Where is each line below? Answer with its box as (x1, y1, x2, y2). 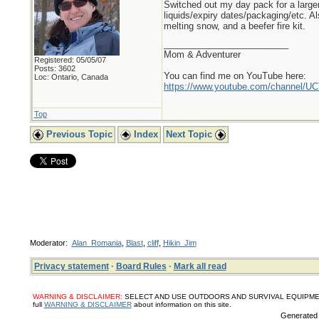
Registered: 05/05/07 (33, 56, 106, 64)
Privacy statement (33, 261, 109, 271)
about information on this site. (131, 300, 231, 308)
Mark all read (173, 261, 226, 271)
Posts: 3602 (33, 64, 75, 73)
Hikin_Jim (162, 239, 197, 247)
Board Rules (115, 261, 167, 271)
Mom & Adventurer (163, 49, 241, 60)
